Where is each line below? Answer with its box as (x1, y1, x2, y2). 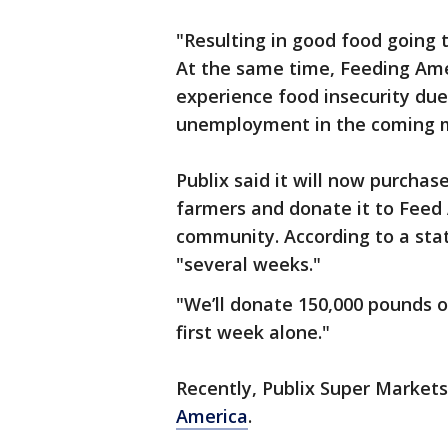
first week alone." (176, 320, 330, 344)
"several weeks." (176, 252, 321, 276)
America (176, 404, 248, 428)
